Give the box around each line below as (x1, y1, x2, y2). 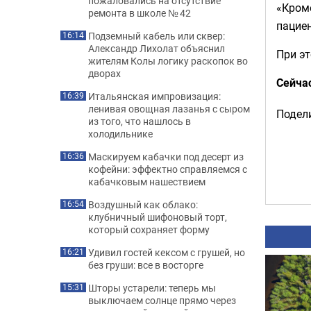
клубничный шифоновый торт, (88, 210, 227, 224)
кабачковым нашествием (88, 175, 205, 188)
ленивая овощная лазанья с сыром (88, 102, 250, 115)
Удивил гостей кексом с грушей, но (88, 246, 245, 259)
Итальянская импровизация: (88, 90, 221, 103)
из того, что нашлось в (88, 115, 191, 128)
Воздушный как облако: (88, 198, 198, 211)
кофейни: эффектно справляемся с (88, 162, 247, 176)
